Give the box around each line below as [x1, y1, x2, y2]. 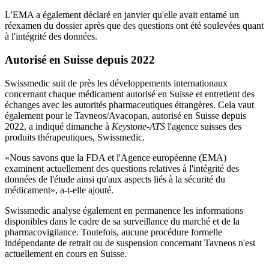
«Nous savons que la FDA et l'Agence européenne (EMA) [5, 152, 226, 163]
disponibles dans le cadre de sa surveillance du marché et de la [5, 216, 240, 226]
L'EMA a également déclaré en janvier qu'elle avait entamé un [5, 10, 239, 20]
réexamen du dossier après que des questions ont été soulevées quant [5, 20, 264, 31]
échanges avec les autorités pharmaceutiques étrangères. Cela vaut [5, 99, 254, 110]
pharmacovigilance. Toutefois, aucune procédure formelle [5, 226, 222, 237]
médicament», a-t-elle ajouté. [5, 184, 113, 195]
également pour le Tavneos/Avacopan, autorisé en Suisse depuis [5, 110, 246, 121]
